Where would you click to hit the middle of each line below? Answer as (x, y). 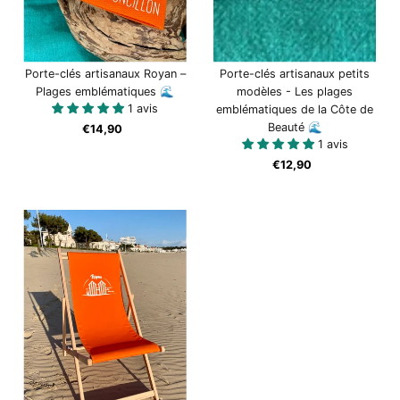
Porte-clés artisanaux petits (295, 73)
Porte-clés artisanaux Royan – (105, 73)
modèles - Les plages (295, 91)
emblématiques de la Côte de (295, 109)
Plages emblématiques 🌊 (105, 91)
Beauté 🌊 (295, 127)
